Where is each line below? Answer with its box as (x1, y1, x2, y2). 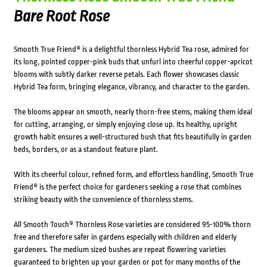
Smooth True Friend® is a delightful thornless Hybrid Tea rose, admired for (13, 45, 249, 54)
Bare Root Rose (13, 7, 110, 26)
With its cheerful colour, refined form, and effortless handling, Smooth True (13, 170, 253, 179)
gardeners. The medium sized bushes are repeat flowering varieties (13, 245, 226, 254)
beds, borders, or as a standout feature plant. (13, 145, 158, 154)
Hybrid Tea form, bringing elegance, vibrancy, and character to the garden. (13, 82, 250, 92)
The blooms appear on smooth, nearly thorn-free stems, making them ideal (13, 107, 252, 117)
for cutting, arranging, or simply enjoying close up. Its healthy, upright (13, 120, 237, 129)
